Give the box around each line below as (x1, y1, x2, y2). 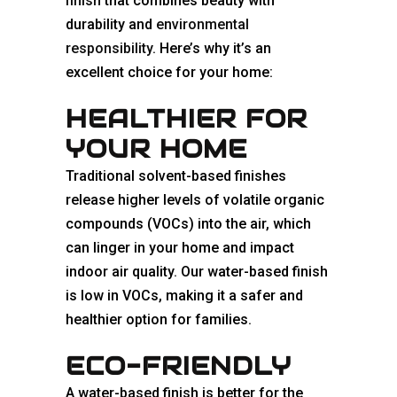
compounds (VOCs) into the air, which (66, 215, 311, 233)
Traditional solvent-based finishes (66, 167, 286, 185)
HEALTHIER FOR (66, 103, 307, 136)
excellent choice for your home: (66, 64, 273, 82)
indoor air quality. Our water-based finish (66, 263, 328, 281)
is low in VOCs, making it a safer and (66, 287, 303, 305)
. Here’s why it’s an (152, 40, 271, 58)
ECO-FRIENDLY (66, 350, 292, 383)
